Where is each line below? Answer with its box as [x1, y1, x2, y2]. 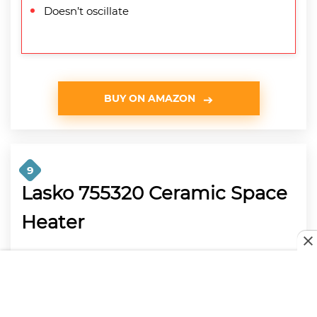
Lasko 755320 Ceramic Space [21, 181, 287, 204]
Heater [21, 210, 84, 234]
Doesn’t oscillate [44, 4, 129, 18]
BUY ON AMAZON [104, 91, 195, 105]
